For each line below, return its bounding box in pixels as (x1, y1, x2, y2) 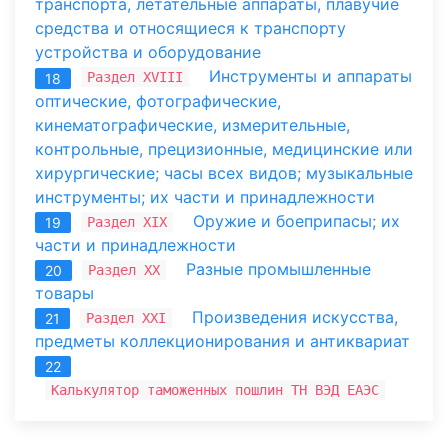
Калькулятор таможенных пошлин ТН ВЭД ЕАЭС (51, 382, 379, 399)
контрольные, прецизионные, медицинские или (35, 138, 413, 159)
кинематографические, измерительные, (35, 114, 350, 135)
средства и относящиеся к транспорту (35, 18, 346, 39)
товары (35, 282, 94, 303)
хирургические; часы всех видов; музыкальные (35, 162, 413, 183)
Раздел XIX (87, 213, 167, 230)
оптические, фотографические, (35, 90, 281, 111)
